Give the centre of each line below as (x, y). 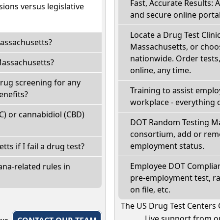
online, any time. (161, 70)
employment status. (167, 146)
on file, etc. (150, 189)
